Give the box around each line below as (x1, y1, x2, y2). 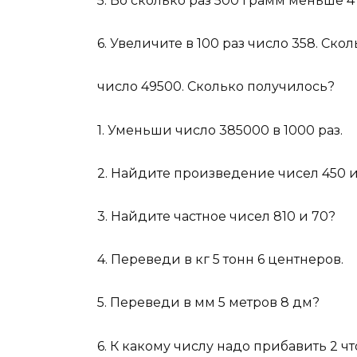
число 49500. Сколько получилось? (97, 79, 335, 95)
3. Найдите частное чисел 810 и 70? (97, 208, 335, 224)
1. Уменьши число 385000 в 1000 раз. (97, 122, 343, 138)
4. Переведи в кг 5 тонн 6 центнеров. (97, 252, 343, 268)
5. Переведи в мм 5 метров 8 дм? (97, 295, 320, 311)
